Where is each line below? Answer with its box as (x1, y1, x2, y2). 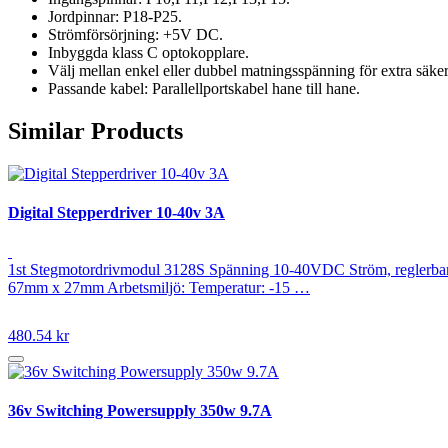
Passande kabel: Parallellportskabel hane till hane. (48, 79, 360, 97)
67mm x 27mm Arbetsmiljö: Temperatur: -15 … (8, 279, 310, 297)
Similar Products (8, 117, 183, 144)
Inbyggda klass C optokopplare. (48, 43, 249, 61)
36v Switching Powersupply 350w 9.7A (8, 402, 272, 420)
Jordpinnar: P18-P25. (48, 7, 182, 25)
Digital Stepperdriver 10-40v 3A (8, 203, 225, 221)
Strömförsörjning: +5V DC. (48, 25, 223, 43)
